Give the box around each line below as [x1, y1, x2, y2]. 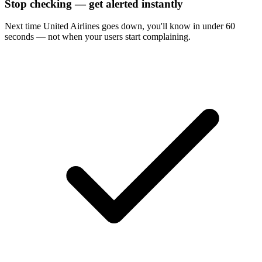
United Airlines [43, 21, 99, 32]
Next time [5, 21, 43, 32]
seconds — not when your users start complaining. [5, 32, 191, 42]
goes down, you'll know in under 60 [99, 21, 235, 32]
